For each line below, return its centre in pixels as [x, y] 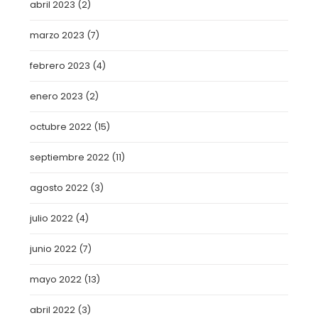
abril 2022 [53, 310]
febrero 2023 [60, 66]
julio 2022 [52, 218]
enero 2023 [57, 96]
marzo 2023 [57, 35]
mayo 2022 [56, 279]
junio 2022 [54, 249]
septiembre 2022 [70, 157]
